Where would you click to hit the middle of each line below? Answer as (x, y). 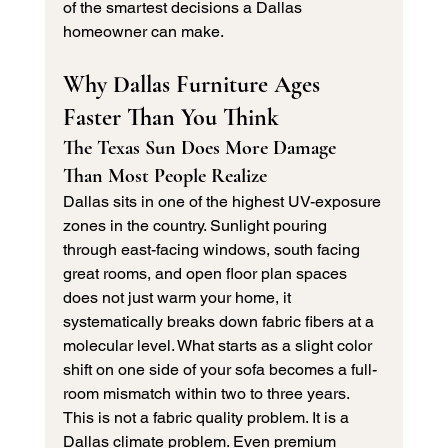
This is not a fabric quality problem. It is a (207, 418)
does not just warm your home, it (178, 298)
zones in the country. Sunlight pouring (196, 226)
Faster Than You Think (170, 118)
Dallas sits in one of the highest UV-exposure (223, 202)
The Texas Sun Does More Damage (201, 148)
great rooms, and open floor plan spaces (206, 274)
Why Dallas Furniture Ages (194, 85)
